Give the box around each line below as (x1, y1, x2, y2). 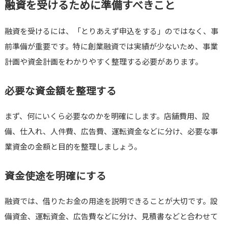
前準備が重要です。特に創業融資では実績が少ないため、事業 (4, 41, 218, 52)
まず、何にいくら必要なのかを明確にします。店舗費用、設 (4, 110, 210, 122)
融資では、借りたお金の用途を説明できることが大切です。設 (4, 195, 218, 207)
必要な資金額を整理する (4, 83, 117, 98)
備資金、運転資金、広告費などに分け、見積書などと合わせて (4, 211, 218, 222)
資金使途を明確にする (4, 168, 106, 183)
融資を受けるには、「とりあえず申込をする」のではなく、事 (4, 25, 218, 37)
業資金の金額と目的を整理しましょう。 (4, 141, 141, 152)
